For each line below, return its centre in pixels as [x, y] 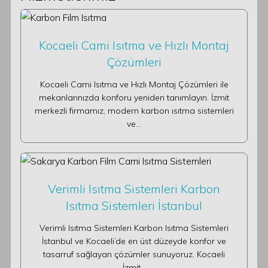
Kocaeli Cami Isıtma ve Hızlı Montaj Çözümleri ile [134, 84]
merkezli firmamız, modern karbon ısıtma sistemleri [134, 111]
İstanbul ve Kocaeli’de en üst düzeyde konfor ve [134, 241]
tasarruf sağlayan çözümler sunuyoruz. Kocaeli [134, 254]
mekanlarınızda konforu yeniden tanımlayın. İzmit [134, 98]
